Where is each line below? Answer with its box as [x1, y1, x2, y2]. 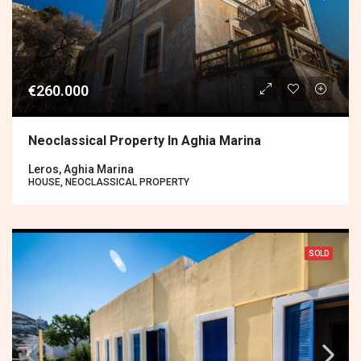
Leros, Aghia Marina [28, 163, 134, 176]
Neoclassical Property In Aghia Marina [28, 133, 261, 149]
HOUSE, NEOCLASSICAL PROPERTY [28, 176, 189, 189]
